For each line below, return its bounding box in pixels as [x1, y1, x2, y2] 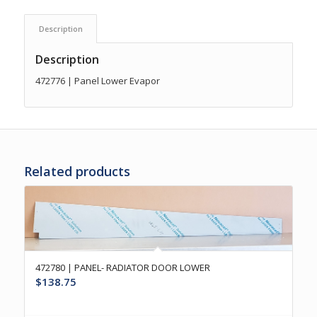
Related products [23, 162, 130, 180]
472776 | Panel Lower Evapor [35, 74, 160, 87]
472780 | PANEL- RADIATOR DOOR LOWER [35, 261, 210, 275]
